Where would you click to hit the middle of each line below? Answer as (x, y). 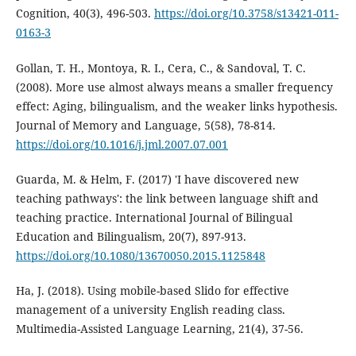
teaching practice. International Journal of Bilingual (154, 217)
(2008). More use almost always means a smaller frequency (174, 87)
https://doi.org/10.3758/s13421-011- (246, 14)
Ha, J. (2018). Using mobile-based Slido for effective (152, 290)
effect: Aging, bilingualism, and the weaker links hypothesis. (176, 106)
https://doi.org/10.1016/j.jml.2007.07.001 (122, 144)
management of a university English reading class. (150, 309)
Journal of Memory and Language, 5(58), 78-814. (145, 125)
